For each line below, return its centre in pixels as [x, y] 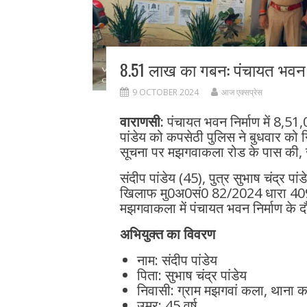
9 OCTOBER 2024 [165, 93]
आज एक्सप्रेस [242, 93]
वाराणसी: [143, 122]
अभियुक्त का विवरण [167, 234]
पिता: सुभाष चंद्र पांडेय [192, 275]
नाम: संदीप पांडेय [177, 260]
